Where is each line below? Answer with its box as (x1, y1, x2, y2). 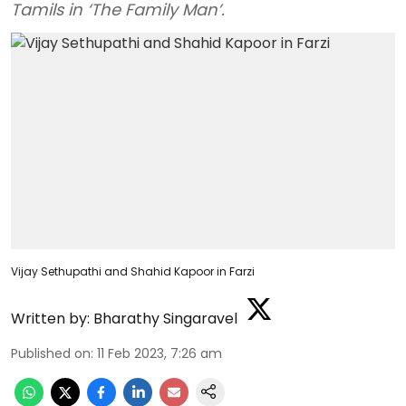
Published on (11, 343, 91, 362)
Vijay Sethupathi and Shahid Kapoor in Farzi (11, 263, 255, 279)
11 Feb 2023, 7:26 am (97, 343, 222, 362)
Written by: (11, 307, 90, 329)
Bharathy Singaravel (93, 307, 237, 329)
